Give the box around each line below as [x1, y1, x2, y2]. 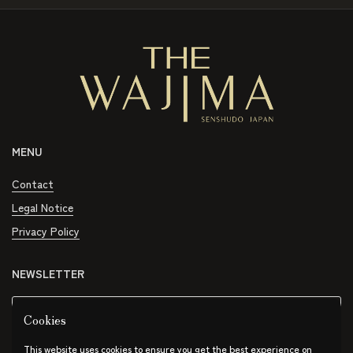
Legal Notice [12, 199, 73, 216]
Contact [12, 176, 54, 192]
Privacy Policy [12, 223, 80, 240]
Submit [308, 307, 344, 324]
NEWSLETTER [12, 266, 84, 282]
